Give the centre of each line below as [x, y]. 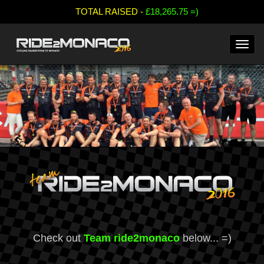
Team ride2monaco [131, 238]
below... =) [205, 238]
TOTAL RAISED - [105, 11]
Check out [58, 238]
